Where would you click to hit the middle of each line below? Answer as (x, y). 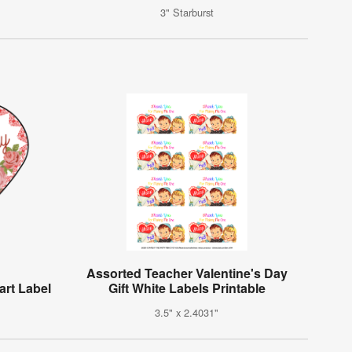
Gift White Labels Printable (187, 288)
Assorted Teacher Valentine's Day (187, 273)
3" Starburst (187, 13)
